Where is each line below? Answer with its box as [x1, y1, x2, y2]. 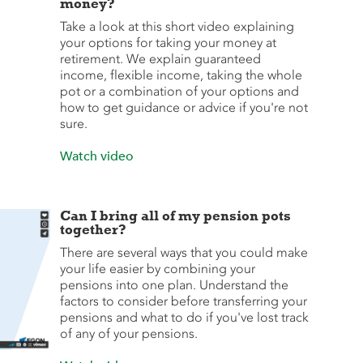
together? [59, 221, 126, 237]
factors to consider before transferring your [59, 293, 307, 309]
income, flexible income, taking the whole [59, 67, 302, 83]
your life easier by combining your [59, 261, 255, 276]
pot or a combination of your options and [59, 83, 299, 99]
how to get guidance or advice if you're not [59, 100, 308, 115]
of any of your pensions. [59, 326, 198, 341]
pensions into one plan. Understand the [59, 277, 288, 293]
